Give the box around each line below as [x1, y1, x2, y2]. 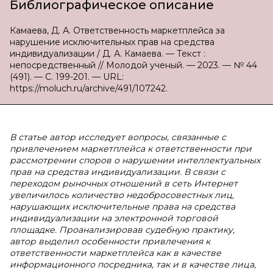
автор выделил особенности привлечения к [10, 236, 210, 247]
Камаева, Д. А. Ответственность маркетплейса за [10, 25, 225, 36]
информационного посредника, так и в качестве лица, [10, 259, 256, 270]
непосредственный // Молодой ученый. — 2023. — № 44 [10, 60, 257, 71]
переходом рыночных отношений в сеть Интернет [10, 178, 238, 189]
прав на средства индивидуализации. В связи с [10, 166, 225, 177]
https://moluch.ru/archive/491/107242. [10, 83, 168, 94]
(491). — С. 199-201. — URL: [10, 71, 124, 82]
